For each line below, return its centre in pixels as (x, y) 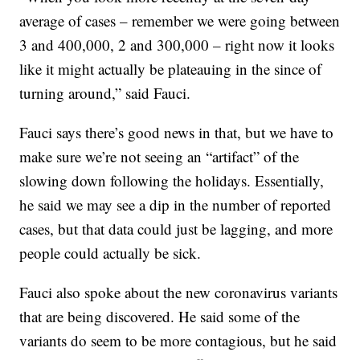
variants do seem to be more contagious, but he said (178, 341)
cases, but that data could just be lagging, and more (176, 229)
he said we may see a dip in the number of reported (176, 205)
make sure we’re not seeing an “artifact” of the (160, 157)
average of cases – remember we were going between (180, 21)
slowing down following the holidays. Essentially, (172, 181)
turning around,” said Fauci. (105, 93)
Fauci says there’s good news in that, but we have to (177, 133)
